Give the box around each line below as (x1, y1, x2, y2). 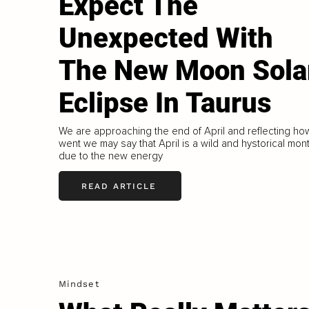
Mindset (58, 279, 100, 290)
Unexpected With (58, 22, 273, 55)
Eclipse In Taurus (58, 87, 271, 120)
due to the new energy (58, 150, 163, 163)
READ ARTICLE (81, 181, 157, 191)
